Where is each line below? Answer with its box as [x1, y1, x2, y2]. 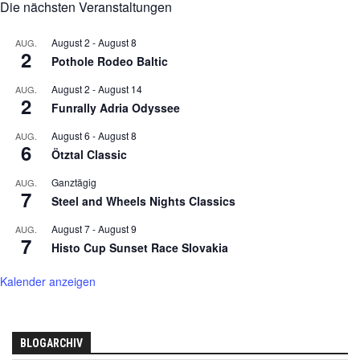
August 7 [51, 222, 90, 236]
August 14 [98, 82, 142, 96]
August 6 [51, 129, 90, 143]
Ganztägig [51, 175, 96, 190]
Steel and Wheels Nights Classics [51, 193, 235, 210]
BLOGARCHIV [20, 337, 83, 350]
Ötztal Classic [51, 146, 127, 163]
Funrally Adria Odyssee [51, 100, 180, 117]
